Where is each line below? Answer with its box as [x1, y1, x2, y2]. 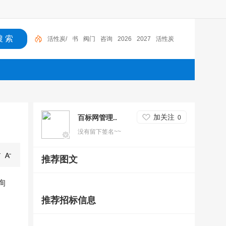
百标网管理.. [78, 114, 117, 122]
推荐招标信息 [41, 195, 96, 205]
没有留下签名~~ [78, 128, 121, 135]
